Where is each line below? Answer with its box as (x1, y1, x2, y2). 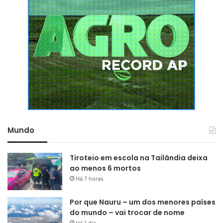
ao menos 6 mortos (70, 163, 141, 173)
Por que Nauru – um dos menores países (70, 197, 216, 207)
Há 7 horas (76, 175, 104, 182)
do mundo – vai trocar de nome (70, 207, 185, 218)
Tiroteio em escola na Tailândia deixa (70, 152, 208, 163)
